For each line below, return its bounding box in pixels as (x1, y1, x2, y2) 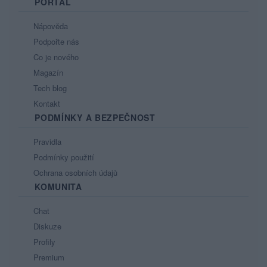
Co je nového (31, 51, 79, 63)
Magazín (31, 67, 63, 78)
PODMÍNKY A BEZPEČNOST (32, 111, 156, 123)
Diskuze (31, 221, 61, 232)
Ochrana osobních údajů (31, 167, 117, 178)
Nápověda (31, 20, 68, 32)
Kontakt (31, 98, 60, 109)
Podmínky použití (31, 151, 94, 163)
